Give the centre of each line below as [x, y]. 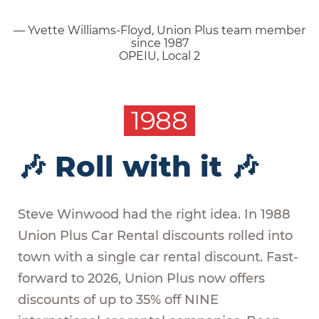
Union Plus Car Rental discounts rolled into [155, 235]
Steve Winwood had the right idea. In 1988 [154, 214]
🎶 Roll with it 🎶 [138, 166]
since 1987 [159, 43]
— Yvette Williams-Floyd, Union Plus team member [159, 31]
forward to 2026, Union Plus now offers [141, 278]
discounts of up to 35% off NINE [118, 299]
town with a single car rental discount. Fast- [158, 257]
